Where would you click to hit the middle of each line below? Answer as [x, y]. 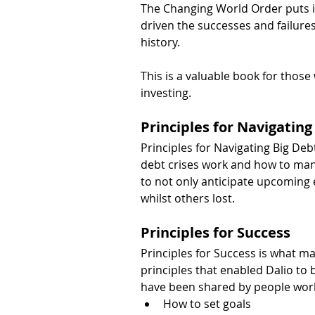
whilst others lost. [188, 198]
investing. [166, 92]
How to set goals [207, 303]
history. [160, 42]
